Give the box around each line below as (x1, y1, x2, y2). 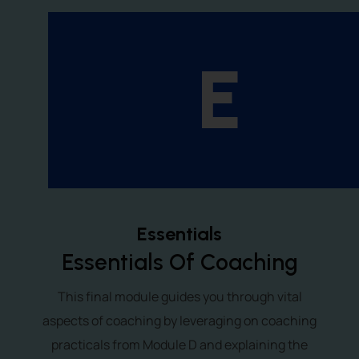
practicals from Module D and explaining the (51, 336, 308, 353)
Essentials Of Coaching (61, 248, 298, 276)
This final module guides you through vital (57, 288, 302, 305)
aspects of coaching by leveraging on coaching (42, 312, 317, 329)
